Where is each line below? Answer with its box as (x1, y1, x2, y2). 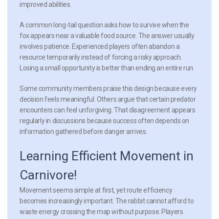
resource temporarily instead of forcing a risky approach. (20, 53, 182, 61)
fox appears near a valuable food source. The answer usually (20, 31, 195, 40)
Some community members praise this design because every (20, 84, 197, 92)
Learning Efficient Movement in (20, 148, 194, 163)
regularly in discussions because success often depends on (20, 116, 190, 125)
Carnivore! (20, 167, 77, 182)
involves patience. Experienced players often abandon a (20, 42, 180, 50)
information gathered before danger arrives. (20, 127, 147, 135)
